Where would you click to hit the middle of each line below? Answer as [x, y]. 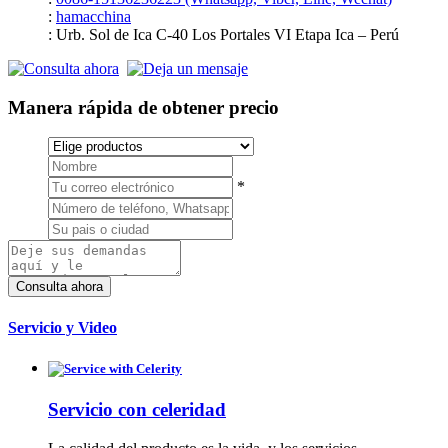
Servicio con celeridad [137, 410]
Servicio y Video [62, 327]
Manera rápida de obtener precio [143, 107]
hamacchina [93, 16]
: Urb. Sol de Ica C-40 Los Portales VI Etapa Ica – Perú [223, 34]
